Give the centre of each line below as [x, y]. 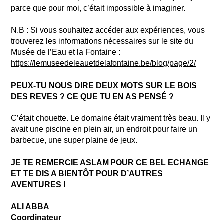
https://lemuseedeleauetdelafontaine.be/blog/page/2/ [104, 63]
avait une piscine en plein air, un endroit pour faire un [104, 129]
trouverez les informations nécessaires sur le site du [102, 41]
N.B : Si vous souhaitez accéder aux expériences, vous [108, 30]
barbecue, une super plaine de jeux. [74, 140]
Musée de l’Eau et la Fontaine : [66, 52]
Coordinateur [36, 217]
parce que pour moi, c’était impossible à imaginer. [98, 8]
